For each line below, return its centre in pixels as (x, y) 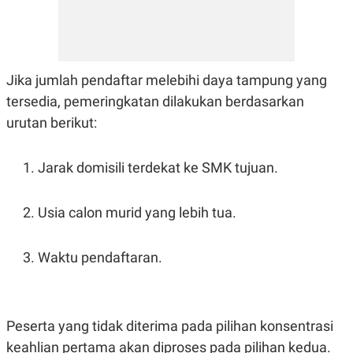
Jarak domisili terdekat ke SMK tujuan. (158, 168)
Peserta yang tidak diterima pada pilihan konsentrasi (170, 326)
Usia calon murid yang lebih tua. (137, 213)
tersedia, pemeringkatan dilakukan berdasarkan (155, 102)
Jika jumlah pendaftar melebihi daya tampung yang (167, 80)
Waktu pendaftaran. (100, 258)
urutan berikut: (52, 123)
